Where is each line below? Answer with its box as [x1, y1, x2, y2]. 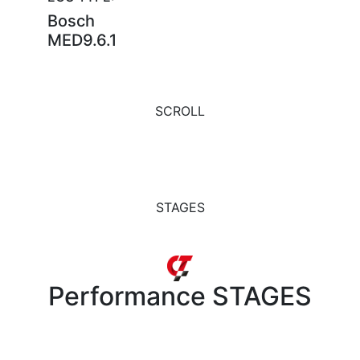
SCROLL [155, 103, 205, 119]
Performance [48, 280, 206, 312]
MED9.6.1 [47, 31, 117, 50]
